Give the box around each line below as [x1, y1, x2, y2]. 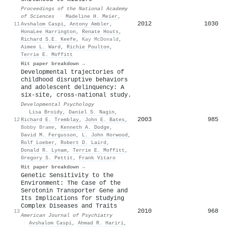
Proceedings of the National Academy [21, 5, 128, 12]
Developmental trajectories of [21, 68, 124, 76]
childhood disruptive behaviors [21, 76, 128, 83]
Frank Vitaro [79, 154, 116, 161]
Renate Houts [82, 28, 119, 35]
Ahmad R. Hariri [78, 219, 124, 226]
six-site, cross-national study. [21, 91, 131, 99]
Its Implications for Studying [21, 194, 124, 202]
